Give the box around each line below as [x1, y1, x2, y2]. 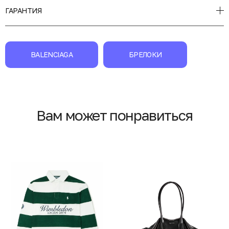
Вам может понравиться [36, 106, 193, 124]
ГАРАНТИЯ [5, 6, 42, 15]
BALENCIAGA [31, 50, 73, 59]
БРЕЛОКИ [129, 50, 162, 59]
